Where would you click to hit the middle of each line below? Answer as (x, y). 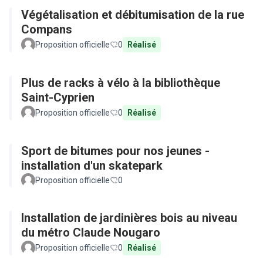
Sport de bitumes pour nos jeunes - (115, 151)
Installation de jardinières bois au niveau (129, 218)
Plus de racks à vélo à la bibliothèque (121, 83)
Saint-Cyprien (58, 97)
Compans (47, 29)
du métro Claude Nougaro (91, 232)
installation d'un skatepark (92, 166)
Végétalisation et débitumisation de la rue (133, 15)
